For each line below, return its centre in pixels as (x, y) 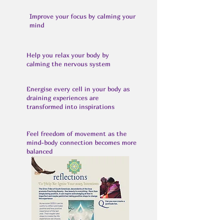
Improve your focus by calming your (82, 16)
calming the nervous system (69, 64)
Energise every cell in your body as (78, 89)
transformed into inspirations (70, 107)
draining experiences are (63, 98)
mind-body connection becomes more (82, 142)
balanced (40, 151)
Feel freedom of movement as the (77, 134)
